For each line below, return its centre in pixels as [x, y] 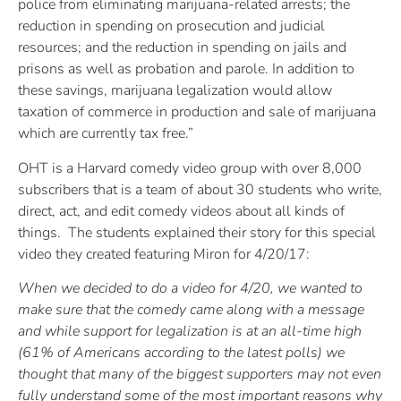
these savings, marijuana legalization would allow [175, 91]
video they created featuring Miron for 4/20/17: [164, 254]
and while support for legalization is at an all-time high [190, 332]
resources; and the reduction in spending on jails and [182, 48]
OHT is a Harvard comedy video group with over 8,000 [190, 168]
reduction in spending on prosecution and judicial [171, 26]
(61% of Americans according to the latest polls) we [181, 353]
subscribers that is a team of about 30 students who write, [200, 189]
